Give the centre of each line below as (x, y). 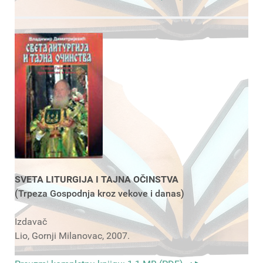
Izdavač (31, 222)
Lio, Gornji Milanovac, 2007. (72, 236)
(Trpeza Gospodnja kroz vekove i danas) (100, 194)
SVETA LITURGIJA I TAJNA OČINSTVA (97, 180)
